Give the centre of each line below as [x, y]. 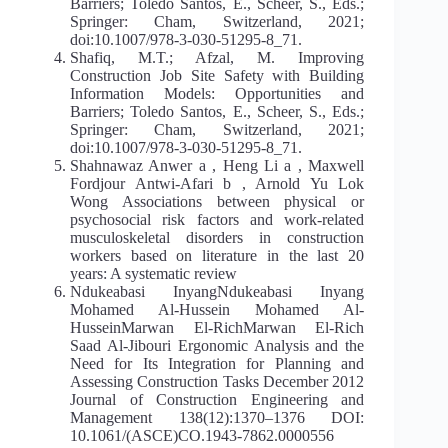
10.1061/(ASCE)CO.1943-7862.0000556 [202, 435]
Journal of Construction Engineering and [217, 399]
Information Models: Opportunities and [217, 93]
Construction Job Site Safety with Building [217, 75]
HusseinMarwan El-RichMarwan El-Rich [217, 327]
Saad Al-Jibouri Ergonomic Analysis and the [217, 345]
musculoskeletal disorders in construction [217, 237]
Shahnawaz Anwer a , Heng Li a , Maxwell [217, 165]
